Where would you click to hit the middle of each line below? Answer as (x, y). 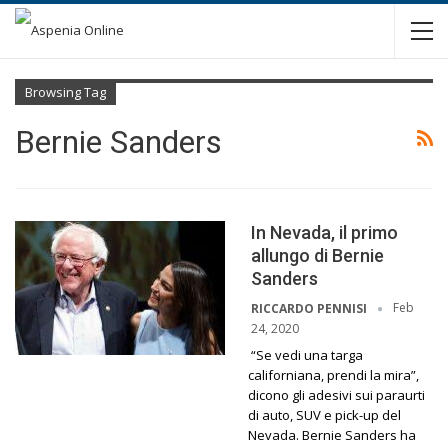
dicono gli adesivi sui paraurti (336, 394)
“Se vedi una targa (307, 354)
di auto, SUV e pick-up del (324, 414)
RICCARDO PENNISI (310, 308)
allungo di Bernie (317, 255)
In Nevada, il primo (324, 232)
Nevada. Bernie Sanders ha (332, 434)
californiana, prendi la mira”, (333, 374)
